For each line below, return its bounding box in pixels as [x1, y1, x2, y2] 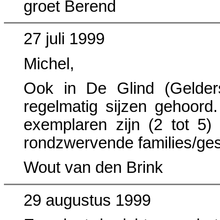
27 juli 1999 [24, 30, 105, 48]
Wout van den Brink [24, 159, 163, 177]
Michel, [24, 55, 74, 73]
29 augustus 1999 [24, 191, 151, 209]
